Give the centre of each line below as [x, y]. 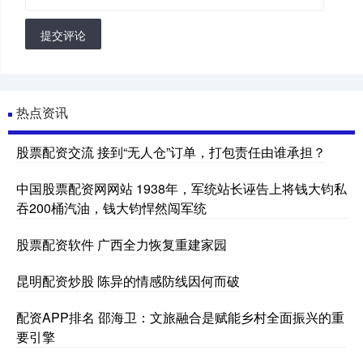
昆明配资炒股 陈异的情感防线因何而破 [128, 280]
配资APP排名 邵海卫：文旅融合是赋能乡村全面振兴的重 [180, 317]
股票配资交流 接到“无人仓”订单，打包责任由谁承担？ [171, 152]
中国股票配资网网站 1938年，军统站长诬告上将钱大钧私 [181, 188]
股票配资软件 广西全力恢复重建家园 [122, 244]
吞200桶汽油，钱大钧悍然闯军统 [111, 207]
